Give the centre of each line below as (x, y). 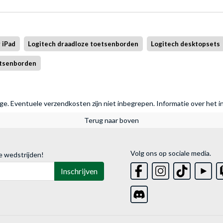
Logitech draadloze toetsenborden (83, 44)
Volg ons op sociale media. (171, 153)
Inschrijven (79, 171)
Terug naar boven (111, 120)
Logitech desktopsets (186, 44)
